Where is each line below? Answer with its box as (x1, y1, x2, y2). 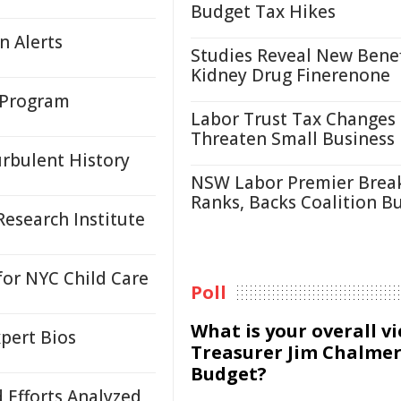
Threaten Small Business (191, 127, 395, 150)
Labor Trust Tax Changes (191, 107, 396, 131)
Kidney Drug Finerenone (191, 64, 390, 87)
